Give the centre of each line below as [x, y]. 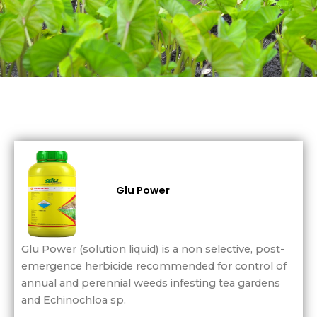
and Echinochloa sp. [74, 300]
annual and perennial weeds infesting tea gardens [151, 283]
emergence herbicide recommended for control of [154, 266]
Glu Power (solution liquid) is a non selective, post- [153, 249]
